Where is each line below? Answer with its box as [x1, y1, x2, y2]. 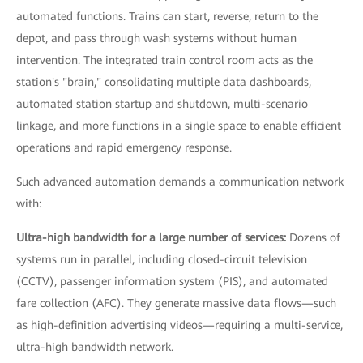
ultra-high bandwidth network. [16, 340, 173, 353]
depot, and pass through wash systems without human [16, 31, 297, 45]
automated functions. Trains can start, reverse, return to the [16, 9, 318, 23]
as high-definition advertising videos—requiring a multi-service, [16, 318, 343, 331]
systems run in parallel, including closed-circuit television [16, 252, 307, 266]
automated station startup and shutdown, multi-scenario [16, 96, 308, 110]
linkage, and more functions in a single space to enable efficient [16, 118, 341, 132]
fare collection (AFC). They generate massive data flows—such [16, 296, 336, 310]
